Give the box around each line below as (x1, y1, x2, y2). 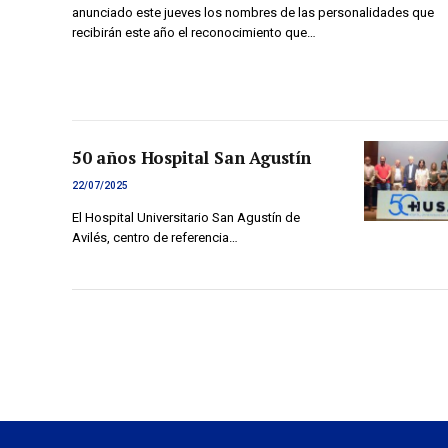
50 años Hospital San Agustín (72, 146, 312, 170)
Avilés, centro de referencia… (72, 230, 238, 246)
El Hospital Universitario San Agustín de (72, 210, 300, 226)
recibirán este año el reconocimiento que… (72, 25, 316, 40)
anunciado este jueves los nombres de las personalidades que (72, 5, 434, 20)
